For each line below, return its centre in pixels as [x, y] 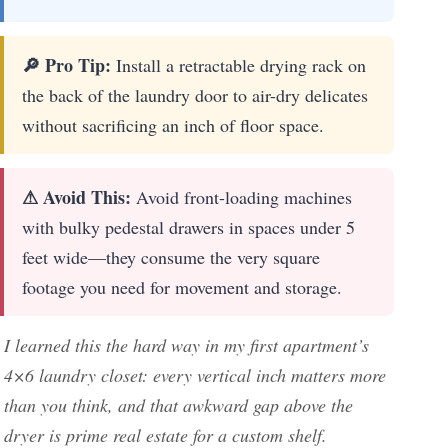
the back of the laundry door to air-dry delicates [195, 95]
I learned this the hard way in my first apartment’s [186, 345]
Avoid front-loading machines [241, 197]
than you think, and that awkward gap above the [178, 405]
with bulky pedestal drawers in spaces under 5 [188, 227]
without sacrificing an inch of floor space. [173, 125]
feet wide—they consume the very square [171, 257]
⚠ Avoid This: [76, 197]
